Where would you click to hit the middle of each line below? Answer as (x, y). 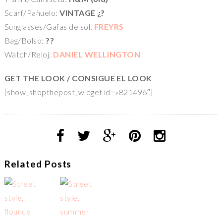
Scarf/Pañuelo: (32, 13)
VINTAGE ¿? (82, 13)
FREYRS (109, 27)
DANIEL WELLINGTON (97, 55)
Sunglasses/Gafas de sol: (49, 27)
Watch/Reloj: (29, 55)
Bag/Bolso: (25, 41)
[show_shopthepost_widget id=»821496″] (79, 92)
